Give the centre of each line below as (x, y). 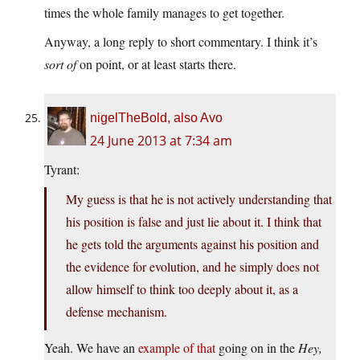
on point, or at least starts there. (156, 64)
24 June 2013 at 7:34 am (161, 141)
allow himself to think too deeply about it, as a (182, 289)
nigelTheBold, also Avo (156, 118)
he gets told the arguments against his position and (192, 244)
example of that (177, 348)
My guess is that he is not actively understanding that (199, 199)
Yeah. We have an (91, 348)
